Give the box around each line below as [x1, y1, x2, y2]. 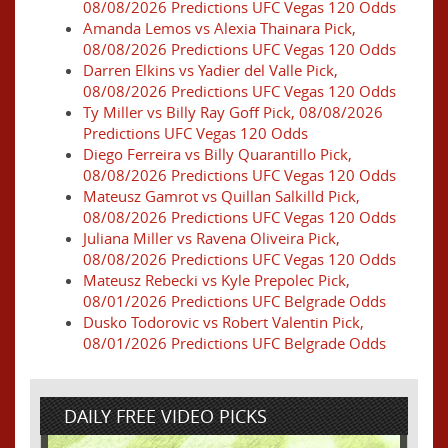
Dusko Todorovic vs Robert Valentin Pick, [83, 311, 364, 332]
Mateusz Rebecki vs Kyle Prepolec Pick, [83, 269, 350, 290]
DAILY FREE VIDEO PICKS [64, 403, 267, 428]
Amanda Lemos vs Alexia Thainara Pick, [83, 17, 356, 38]
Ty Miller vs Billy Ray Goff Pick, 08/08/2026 [83, 101, 383, 122]
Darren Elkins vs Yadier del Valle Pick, [83, 59, 338, 80]
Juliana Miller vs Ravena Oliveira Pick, [83, 227, 340, 248]
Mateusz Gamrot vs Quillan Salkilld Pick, [83, 185, 360, 206]
